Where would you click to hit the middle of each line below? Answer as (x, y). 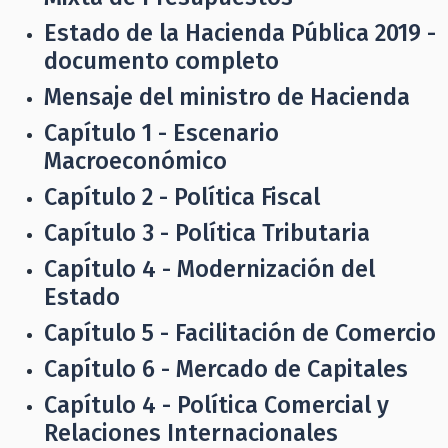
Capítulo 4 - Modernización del (209, 269)
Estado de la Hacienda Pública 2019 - (240, 33)
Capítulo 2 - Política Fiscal (182, 197)
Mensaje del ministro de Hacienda (227, 97)
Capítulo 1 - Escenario (161, 133)
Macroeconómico (135, 161)
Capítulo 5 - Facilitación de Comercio (240, 333)
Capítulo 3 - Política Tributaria (207, 233)
